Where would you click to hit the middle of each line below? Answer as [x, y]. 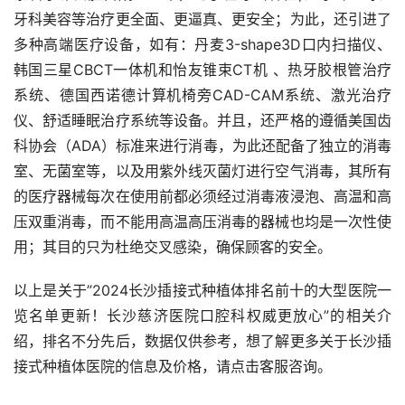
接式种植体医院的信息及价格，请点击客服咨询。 [173, 367]
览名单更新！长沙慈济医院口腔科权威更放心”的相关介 [202, 316]
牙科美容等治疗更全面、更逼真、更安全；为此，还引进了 [202, 19]
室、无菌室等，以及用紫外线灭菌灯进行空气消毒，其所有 [202, 171]
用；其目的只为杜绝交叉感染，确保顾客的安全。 [173, 247]
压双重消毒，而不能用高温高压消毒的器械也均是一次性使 [202, 222]
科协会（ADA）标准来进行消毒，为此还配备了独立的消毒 [202, 146]
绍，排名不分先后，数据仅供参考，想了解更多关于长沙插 [202, 341]
